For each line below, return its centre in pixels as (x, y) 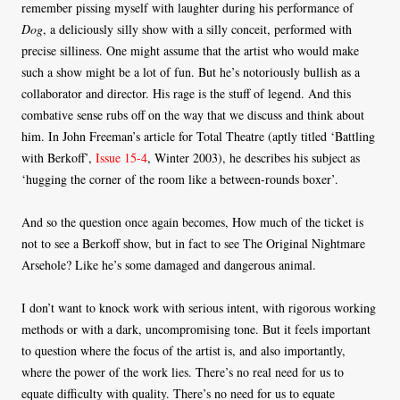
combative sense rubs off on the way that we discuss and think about (193, 115)
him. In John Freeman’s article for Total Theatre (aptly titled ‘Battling (198, 137)
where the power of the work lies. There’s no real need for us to (183, 372)
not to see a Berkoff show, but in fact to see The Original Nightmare (193, 244)
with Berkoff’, (57, 158)
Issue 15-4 (120, 158)
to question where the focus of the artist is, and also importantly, (183, 351)
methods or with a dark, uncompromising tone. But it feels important (196, 329)
